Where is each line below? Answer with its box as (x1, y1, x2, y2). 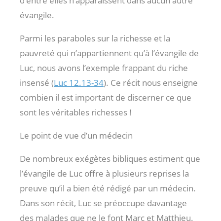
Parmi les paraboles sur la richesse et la (20, 32, 170, 44)
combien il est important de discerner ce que (20, 91, 191, 103)
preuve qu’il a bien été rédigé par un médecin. (20, 182, 196, 194)
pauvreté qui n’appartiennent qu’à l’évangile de (20, 47, 199, 59)
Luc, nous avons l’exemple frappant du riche (20, 62, 188, 74)
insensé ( (20, 76, 54, 88)
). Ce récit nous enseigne (104, 76, 198, 88)
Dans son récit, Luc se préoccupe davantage (20, 197, 187, 209)
